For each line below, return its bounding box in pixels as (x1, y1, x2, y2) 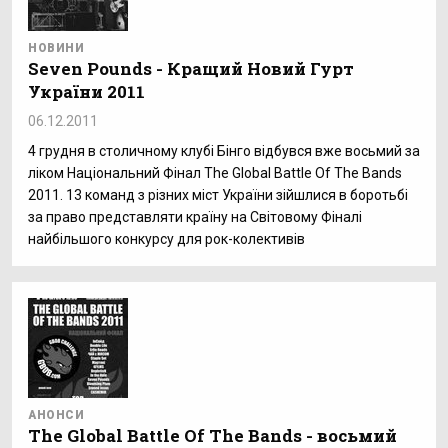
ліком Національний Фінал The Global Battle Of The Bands (28, 165, 402, 181)
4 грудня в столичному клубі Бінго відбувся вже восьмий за (28, 143, 420, 159)
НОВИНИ (28, 41, 85, 55)
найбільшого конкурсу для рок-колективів (28, 231, 305, 247)
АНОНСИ (28, 408, 85, 422)
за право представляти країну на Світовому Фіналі (28, 209, 362, 225)
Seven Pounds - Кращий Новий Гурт (28, 57, 354, 80)
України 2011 (28, 80, 145, 103)
